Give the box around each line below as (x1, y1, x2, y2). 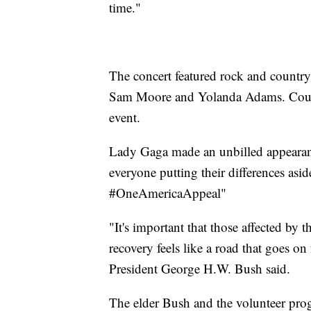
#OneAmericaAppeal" (109, 184, 226, 202)
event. (109, 108, 140, 126)
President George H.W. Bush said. (109, 260, 290, 278)
